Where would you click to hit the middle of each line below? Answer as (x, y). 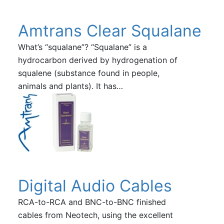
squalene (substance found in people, (88, 73)
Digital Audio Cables (95, 185)
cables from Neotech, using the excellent (95, 215)
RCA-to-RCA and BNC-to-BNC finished (92, 202)
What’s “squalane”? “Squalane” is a (82, 47)
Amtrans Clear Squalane (109, 30)
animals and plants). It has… (70, 86)
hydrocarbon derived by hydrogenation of (97, 60)
